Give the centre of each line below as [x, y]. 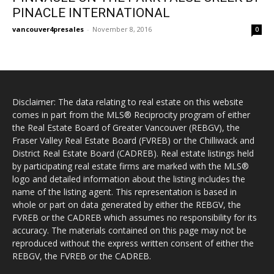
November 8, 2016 [122, 29]
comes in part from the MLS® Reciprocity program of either [131, 114]
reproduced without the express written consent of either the [133, 243]
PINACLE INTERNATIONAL [91, 13]
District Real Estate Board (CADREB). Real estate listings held [133, 153]
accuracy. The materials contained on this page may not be [129, 230]
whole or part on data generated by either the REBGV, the [127, 204]
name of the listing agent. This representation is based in [124, 191]
